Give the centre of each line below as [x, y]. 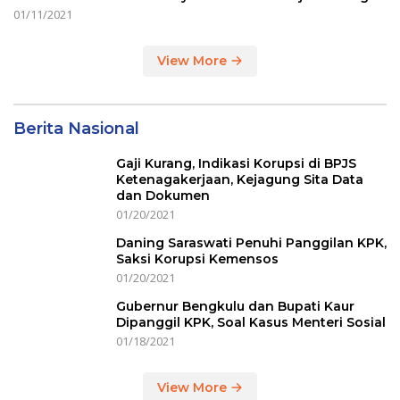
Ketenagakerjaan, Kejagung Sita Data [240, 179]
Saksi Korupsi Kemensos [199, 259]
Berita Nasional [76, 129]
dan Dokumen [163, 196]
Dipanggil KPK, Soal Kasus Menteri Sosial [251, 322]
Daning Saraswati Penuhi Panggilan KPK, [251, 243]
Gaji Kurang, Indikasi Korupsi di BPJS [236, 163]
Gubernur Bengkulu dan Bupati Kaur [235, 306]
